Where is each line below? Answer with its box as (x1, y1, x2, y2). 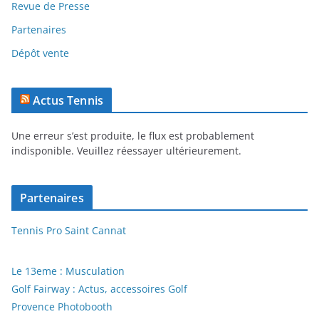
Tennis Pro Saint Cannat (11, 223, 126, 237)
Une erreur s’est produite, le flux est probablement (11, 128, 254, 142)
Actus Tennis (33, 92, 104, 108)
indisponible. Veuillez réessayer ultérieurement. (11, 143, 241, 157)
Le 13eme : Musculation (11, 263, 125, 278)
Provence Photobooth (11, 299, 113, 313)
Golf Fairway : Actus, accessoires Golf (11, 281, 187, 296)
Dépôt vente (11, 46, 69, 60)
